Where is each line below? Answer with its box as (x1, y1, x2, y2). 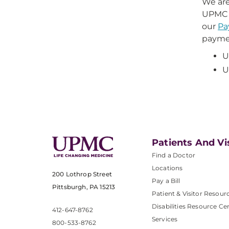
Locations (152, 164, 183, 172)
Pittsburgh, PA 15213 (52, 183, 116, 191)
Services (152, 215, 178, 223)
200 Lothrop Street (52, 170, 112, 178)
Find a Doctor (152, 151, 196, 159)
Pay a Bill (152, 177, 180, 185)
